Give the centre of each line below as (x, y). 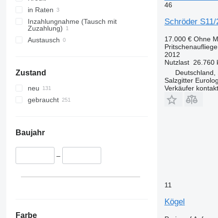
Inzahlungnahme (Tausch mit (72, 22)
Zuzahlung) (45, 28)
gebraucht (43, 100)
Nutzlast (177, 62)
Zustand (31, 73)
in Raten (40, 10)
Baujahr (30, 133)
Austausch (44, 40)
